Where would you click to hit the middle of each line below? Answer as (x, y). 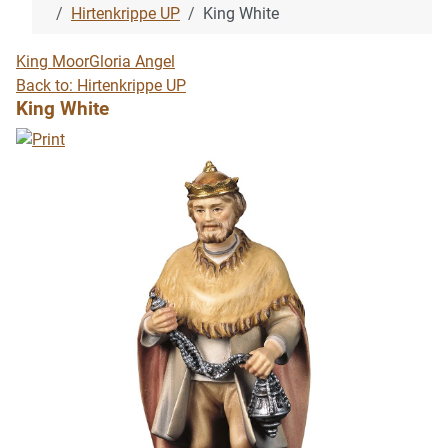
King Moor (52, 61)
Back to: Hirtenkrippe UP (101, 85)
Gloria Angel (132, 61)
